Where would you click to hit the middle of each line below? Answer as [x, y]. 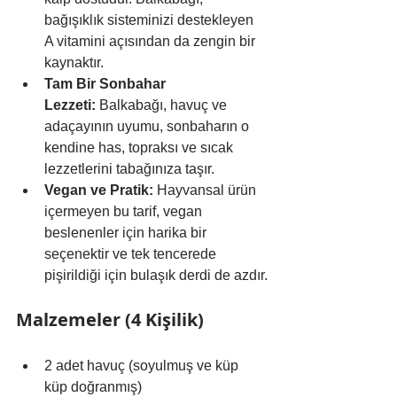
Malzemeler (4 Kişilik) [110, 319]
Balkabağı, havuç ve [163, 105]
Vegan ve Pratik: [99, 190]
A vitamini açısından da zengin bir [152, 41]
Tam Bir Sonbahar [107, 83]
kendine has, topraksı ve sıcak [140, 147]
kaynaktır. [74, 62]
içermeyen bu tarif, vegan [125, 211]
